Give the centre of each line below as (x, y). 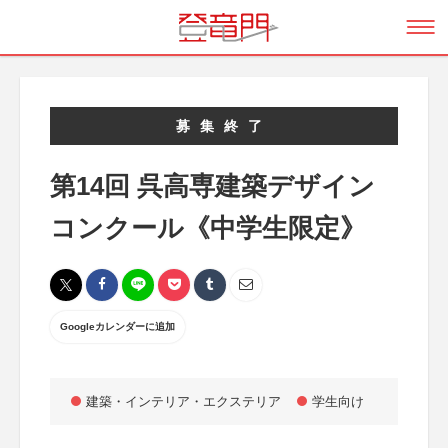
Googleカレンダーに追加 (117, 326)
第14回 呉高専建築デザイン (212, 186)
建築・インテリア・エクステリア (183, 401)
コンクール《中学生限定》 (208, 228)
